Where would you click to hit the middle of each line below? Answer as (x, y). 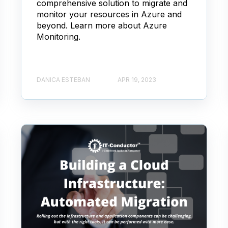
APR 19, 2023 (137, 79)
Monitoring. (59, 37)
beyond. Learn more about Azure (102, 26)
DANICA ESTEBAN (64, 79)
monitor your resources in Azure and (109, 15)
